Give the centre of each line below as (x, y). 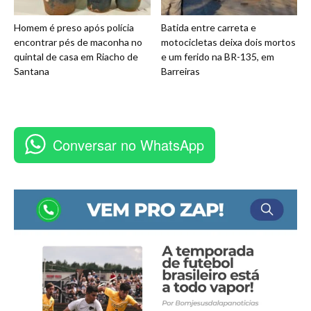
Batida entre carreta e (208, 28)
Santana (32, 72)
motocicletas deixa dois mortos (228, 42)
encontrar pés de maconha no (78, 42)
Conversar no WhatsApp (128, 145)
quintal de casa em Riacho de (76, 57)
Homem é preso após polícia (74, 28)
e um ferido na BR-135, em (217, 57)
